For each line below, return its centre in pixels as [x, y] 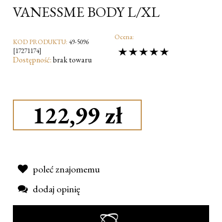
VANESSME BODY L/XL [86, 12]
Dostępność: [32, 59]
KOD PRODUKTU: [40, 42]
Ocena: [124, 37]
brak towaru [72, 59]
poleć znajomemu [66, 169]
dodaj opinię [56, 189]
